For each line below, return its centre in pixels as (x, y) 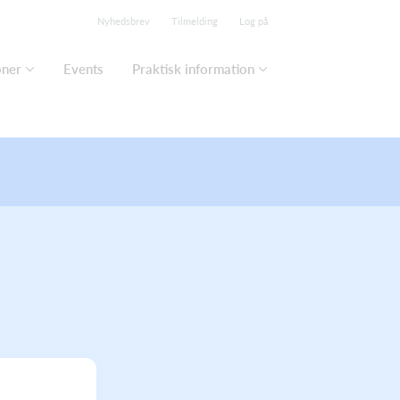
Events (83, 69)
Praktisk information (193, 69)
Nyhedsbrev (124, 21)
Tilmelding (195, 21)
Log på (254, 21)
